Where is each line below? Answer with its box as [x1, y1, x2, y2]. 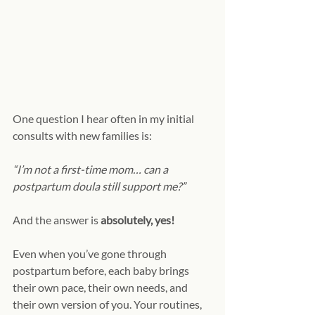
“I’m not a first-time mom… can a [13, 162, 170, 176]
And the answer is [13, 213, 101, 227]
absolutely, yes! [101, 213, 174, 227]
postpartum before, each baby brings [13, 264, 191, 278]
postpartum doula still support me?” [13, 179, 186, 193]
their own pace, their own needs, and [13, 281, 190, 295]
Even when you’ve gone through [13, 247, 169, 261]
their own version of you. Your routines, [13, 297, 204, 311]
